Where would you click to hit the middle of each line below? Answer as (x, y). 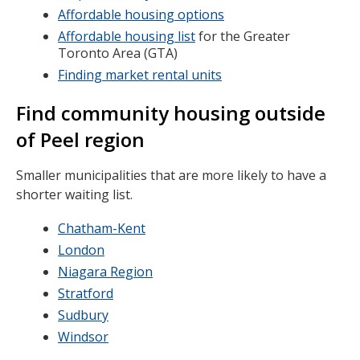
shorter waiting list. (74, 194)
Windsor (83, 337)
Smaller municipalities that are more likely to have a (171, 175)
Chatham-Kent (102, 228)
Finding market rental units (140, 75)
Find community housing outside (171, 113)
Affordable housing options (141, 14)
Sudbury (83, 315)
